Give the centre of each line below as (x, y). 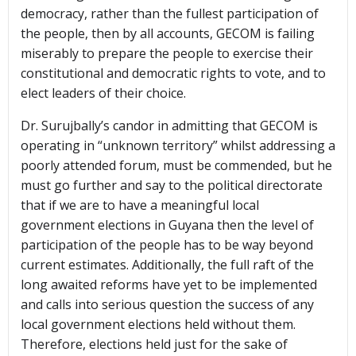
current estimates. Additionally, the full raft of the (167, 265)
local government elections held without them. (158, 325)
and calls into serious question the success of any (167, 305)
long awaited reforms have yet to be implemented (169, 285)
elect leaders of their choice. (111, 93)
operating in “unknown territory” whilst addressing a (178, 146)
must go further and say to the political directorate (172, 186)
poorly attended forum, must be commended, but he (176, 166)
